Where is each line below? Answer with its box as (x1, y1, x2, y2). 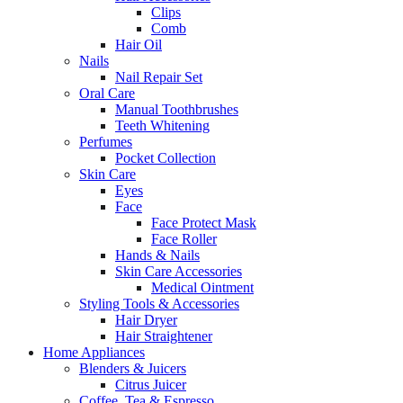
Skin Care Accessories (115, 264, 242, 280)
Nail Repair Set (115, 69, 202, 85)
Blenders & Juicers (79, 361, 186, 377)
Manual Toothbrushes (115, 102, 238, 118)
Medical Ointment (151, 280, 254, 296)
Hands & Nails (115, 247, 200, 264)
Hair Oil (115, 37, 162, 53)
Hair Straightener (115, 328, 212, 345)
